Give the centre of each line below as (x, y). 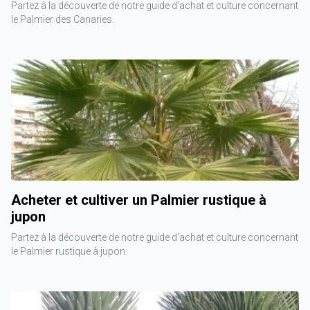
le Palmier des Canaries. (63, 19)
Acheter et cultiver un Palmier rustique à (139, 200)
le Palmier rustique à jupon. (69, 251)
